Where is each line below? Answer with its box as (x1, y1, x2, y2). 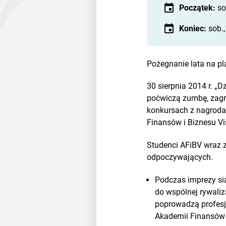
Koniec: (179, 23, 207, 33)
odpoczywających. (147, 152, 213, 162)
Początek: (179, 3, 216, 13)
